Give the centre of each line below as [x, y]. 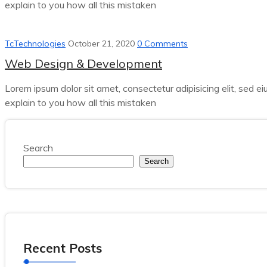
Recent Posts [63, 248]
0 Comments [162, 44]
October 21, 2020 [101, 44]
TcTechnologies [35, 44]
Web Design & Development [83, 63]
